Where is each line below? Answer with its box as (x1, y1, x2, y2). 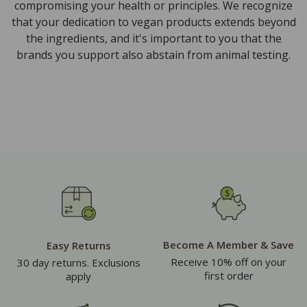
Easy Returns (46, 238, 111, 253)
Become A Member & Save (163, 238, 294, 252)
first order (204, 269, 254, 283)
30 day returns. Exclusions (16, 256, 140, 270)
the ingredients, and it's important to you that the (25, 31, 282, 47)
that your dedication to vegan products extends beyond (11, 14, 296, 30)
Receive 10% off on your (171, 255, 286, 269)
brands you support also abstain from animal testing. (16, 47, 291, 63)
